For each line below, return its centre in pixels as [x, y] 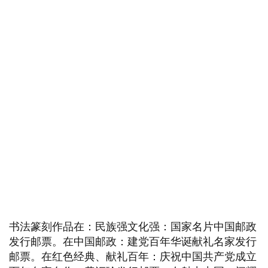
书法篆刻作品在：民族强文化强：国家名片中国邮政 [133, 227]
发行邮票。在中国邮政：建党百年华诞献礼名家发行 [133, 242]
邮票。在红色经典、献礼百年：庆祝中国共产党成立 [133, 257]
